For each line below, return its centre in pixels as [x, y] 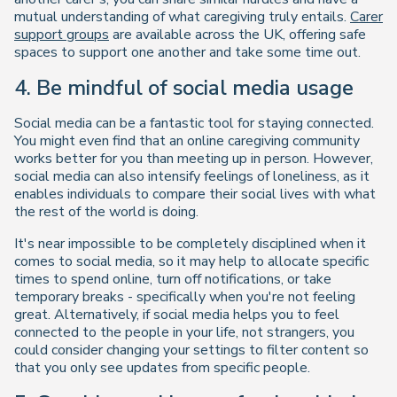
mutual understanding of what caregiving [141, 17]
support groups [62, 35]
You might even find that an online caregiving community [187, 141]
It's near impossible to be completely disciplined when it [190, 244]
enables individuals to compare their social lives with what [195, 195]
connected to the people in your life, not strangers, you [184, 333]
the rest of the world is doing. [106, 212]
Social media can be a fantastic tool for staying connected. [194, 124]
